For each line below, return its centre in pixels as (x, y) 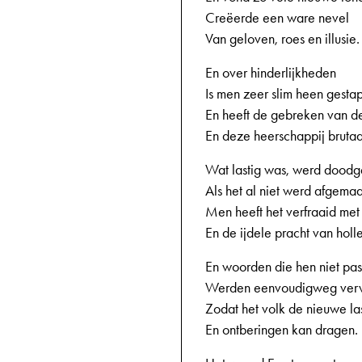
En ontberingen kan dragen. (282, 330)
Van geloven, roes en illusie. (282, 39)
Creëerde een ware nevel (277, 18)
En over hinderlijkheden (271, 73)
